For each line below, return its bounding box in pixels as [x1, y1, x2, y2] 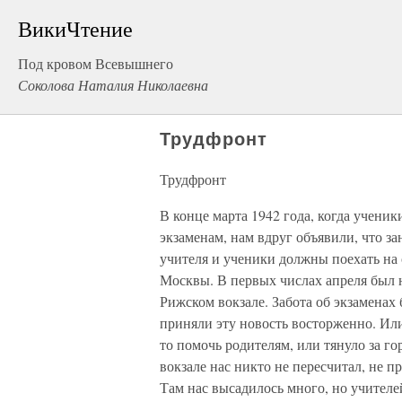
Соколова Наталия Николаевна [18, 75, 208, 94]
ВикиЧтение [18, 14, 133, 43]
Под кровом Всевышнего [18, 54, 173, 73]
